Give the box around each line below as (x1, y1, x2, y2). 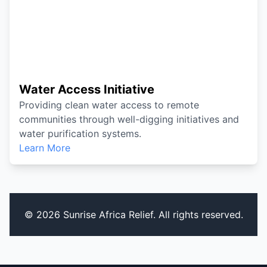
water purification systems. (19, 128, 141, 139)
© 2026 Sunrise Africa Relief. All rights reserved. (24, 209, 243, 221)
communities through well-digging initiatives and (19, 113, 239, 125)
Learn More (19, 142, 70, 154)
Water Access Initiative (19, 82, 154, 97)
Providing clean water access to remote (19, 99, 199, 111)
